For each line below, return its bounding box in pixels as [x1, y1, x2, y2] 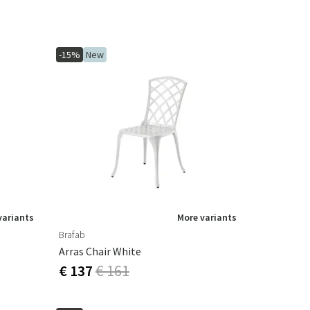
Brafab [59, 228, 85, 241]
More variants [177, 211, 237, 224]
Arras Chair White [59, 244, 141, 259]
